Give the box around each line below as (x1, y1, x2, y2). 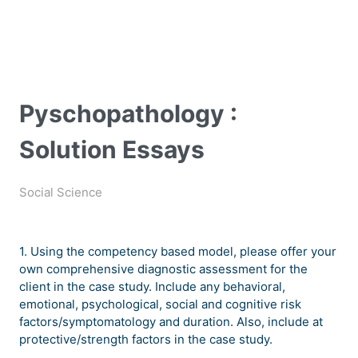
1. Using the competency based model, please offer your (19, 244, 336, 260)
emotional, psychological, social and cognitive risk (19, 296, 301, 312)
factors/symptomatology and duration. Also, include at (19, 314, 323, 330)
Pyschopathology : (19, 99, 237, 129)
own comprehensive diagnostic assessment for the (19, 261, 308, 277)
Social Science (19, 185, 102, 201)
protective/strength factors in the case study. (19, 332, 276, 348)
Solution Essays (19, 135, 205, 165)
